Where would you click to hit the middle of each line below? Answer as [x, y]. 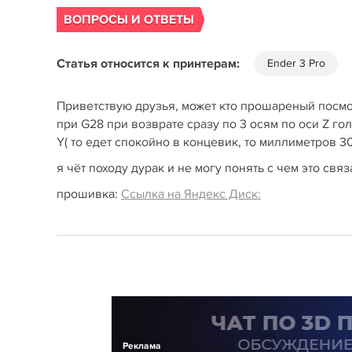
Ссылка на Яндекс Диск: [191, 194]
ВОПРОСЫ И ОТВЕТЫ [129, 20]
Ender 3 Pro [296, 63]
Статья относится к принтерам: [148, 64]
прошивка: [89, 194]
